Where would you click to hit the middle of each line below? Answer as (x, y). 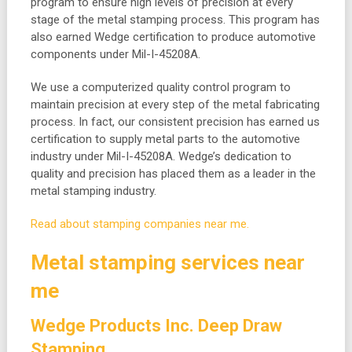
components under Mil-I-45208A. (115, 55)
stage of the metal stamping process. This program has (175, 20)
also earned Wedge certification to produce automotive (173, 37)
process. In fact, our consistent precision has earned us (175, 122)
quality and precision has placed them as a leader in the (173, 174)
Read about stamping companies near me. (139, 224)
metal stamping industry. (93, 191)
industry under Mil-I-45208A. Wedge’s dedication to (161, 157)
